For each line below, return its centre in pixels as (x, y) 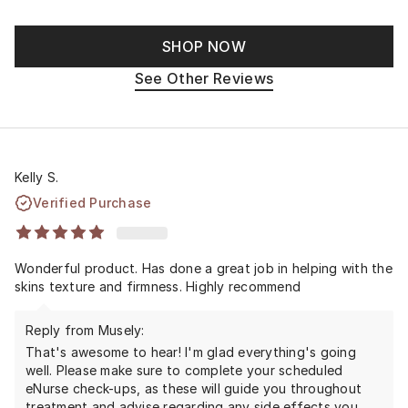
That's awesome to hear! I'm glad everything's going (191, 352)
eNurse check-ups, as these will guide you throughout (194, 388)
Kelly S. (36, 177)
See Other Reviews (204, 78)
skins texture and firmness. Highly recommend (158, 286)
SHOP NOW (204, 46)
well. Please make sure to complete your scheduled (184, 370)
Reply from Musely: (85, 330)
